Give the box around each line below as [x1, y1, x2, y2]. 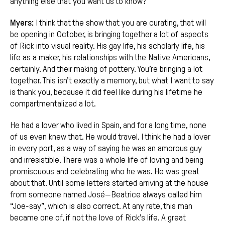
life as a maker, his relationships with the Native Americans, [10, 53, 210, 63]
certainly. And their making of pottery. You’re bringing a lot [10, 64, 202, 74]
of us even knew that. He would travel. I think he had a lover [10, 132, 210, 142]
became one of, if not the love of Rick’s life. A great [10, 213, 186, 223]
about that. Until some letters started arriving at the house [10, 178, 208, 188]
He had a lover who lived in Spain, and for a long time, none [10, 121, 206, 131]
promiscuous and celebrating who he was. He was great [10, 167, 199, 177]
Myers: [10, 18, 34, 28]
